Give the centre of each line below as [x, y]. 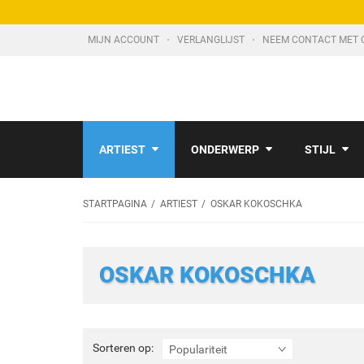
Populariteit [198, 349]
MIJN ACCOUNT [125, 40]
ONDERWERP [225, 149]
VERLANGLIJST [212, 40]
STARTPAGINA [115, 204]
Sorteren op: [123, 348]
